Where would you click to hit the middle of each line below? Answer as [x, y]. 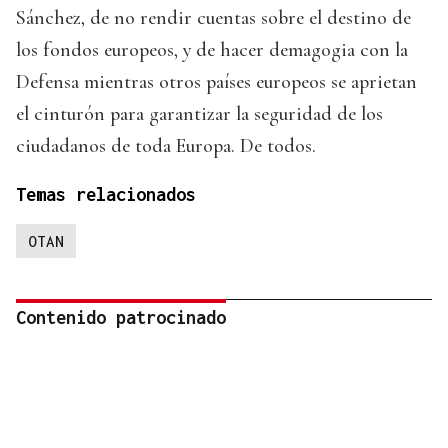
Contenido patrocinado [121, 317]
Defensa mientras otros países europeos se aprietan [216, 81]
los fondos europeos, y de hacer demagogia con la [212, 49]
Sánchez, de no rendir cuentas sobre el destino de [213, 17]
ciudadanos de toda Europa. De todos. [166, 145]
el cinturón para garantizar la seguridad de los [199, 113]
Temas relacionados [106, 194]
